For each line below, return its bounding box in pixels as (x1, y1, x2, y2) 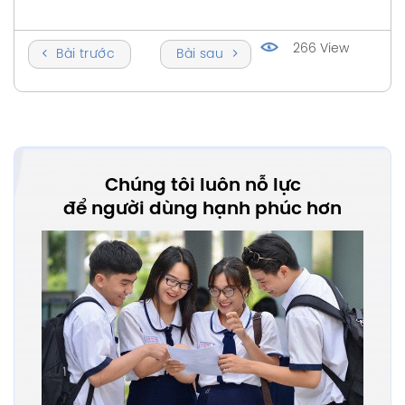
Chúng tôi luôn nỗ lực (104, 175, 301, 195)
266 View (293, 42, 350, 56)
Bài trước (56, 47, 115, 61)
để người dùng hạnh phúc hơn (63, 199, 342, 219)
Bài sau (176, 47, 224, 61)
